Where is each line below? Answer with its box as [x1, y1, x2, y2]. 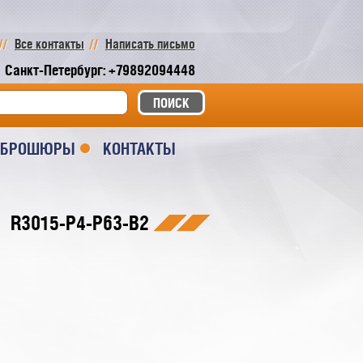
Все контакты [15, 36, 84, 51]
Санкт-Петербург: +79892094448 [5, 62, 195, 79]
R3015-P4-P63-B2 [11, 211, 149, 234]
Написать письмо [105, 36, 195, 51]
